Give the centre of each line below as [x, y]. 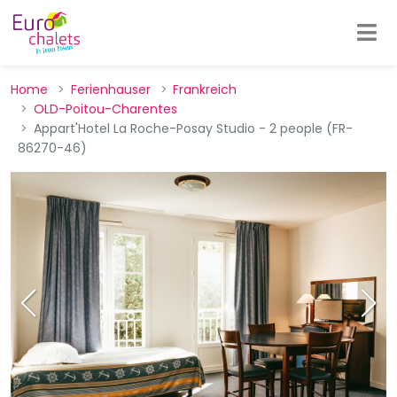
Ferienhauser [110, 90]
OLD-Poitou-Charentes [105, 109]
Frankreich [205, 90]
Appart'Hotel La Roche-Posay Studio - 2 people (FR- [193, 128]
